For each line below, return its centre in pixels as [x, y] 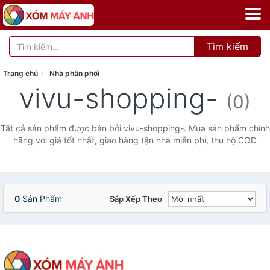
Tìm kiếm [228, 46]
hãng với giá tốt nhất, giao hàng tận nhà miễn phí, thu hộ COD [135, 140]
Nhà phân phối [74, 73]
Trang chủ [20, 73]
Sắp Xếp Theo [136, 199]
